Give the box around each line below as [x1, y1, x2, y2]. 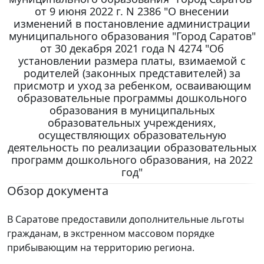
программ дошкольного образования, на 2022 [11, 153, 253, 167]
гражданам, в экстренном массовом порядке [7, 227, 214, 240]
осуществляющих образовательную [38, 128, 226, 143]
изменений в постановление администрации [14, 16, 250, 31]
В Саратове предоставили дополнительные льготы [7, 213, 244, 226]
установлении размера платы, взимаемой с [18, 54, 246, 68]
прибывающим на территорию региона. [7, 241, 194, 255]
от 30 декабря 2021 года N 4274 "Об [40, 41, 224, 56]
